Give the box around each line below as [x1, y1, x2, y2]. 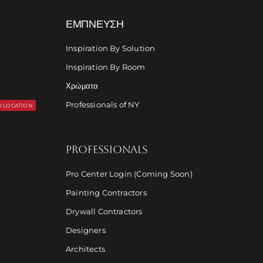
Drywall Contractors [65, 207, 143, 217]
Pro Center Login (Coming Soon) [65, 169, 193, 179]
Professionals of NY [65, 100, 140, 110]
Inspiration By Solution [65, 43, 156, 53]
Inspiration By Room [65, 62, 146, 72]
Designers [65, 225, 106, 235]
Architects [65, 244, 105, 254]
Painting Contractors [65, 188, 147, 198]
